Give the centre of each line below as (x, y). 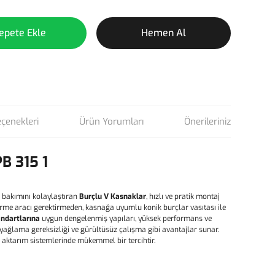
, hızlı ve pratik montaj (183, 196)
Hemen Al (164, 33)
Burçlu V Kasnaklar (113, 196)
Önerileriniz (207, 122)
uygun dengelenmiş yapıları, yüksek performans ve (126, 219)
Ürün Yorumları (111, 122)
